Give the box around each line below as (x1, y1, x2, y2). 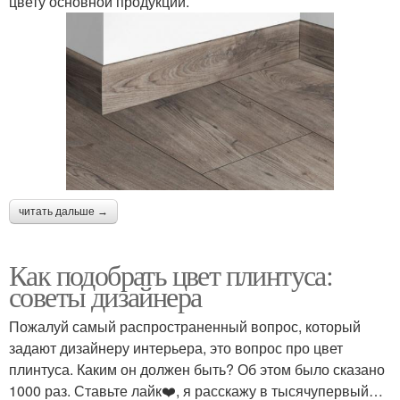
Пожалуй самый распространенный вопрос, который (9, 316, 361, 337)
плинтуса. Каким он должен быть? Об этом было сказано (9, 359, 385, 380)
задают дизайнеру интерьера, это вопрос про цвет (9, 337, 343, 359)
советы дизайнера (9, 277, 202, 316)
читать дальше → (19, 205, 108, 219)
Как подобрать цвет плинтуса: (9, 255, 333, 295)
